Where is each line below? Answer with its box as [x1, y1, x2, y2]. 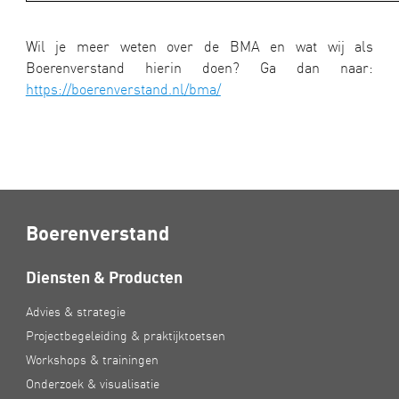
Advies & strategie [25, 304, 126, 321]
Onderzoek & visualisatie [25, 375, 159, 392]
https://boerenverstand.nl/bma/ [25, 79, 221, 98]
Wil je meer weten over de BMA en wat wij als [25, 37, 374, 55]
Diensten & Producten [25, 266, 183, 288]
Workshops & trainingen [25, 351, 159, 368]
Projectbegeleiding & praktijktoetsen [25, 328, 225, 345]
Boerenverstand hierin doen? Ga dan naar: [25, 58, 374, 77]
